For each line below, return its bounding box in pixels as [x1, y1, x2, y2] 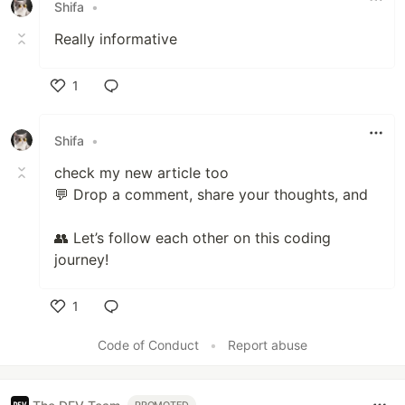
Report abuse [228, 337, 307, 353]
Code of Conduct [98, 337, 199, 353]
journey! [54, 250, 108, 269]
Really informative [54, 30, 177, 49]
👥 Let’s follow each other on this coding [54, 229, 331, 248]
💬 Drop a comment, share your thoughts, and [54, 185, 368, 204]
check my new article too [54, 164, 229, 183]
